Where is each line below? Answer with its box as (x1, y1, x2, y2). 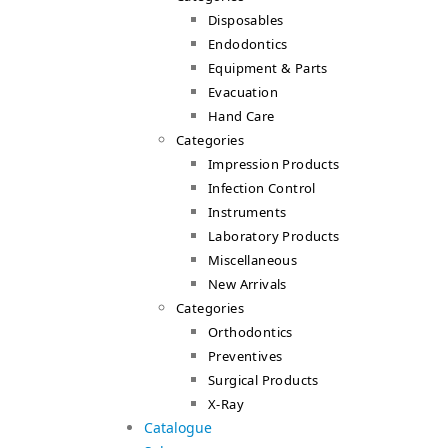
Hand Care (208, 107, 275, 125)
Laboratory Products (208, 227, 340, 245)
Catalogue (144, 418, 212, 437)
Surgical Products (208, 371, 319, 389)
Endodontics (208, 35, 288, 53)
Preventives (208, 347, 283, 365)
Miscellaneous (208, 251, 298, 269)
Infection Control (208, 179, 316, 197)
